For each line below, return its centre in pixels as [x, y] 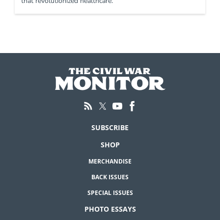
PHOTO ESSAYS [110, 209]
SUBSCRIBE [110, 127]
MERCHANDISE [110, 161]
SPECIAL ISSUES [110, 192]
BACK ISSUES [110, 177]
